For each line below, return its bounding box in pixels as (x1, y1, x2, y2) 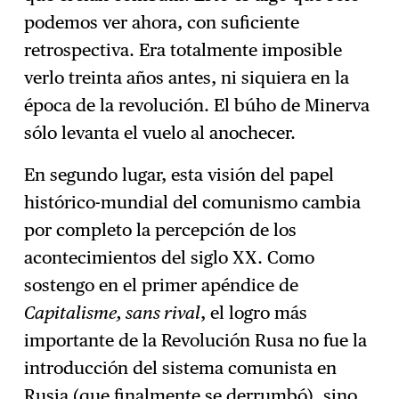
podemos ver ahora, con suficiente (24, 12, 300, 34)
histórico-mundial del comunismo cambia (24, 191, 362, 214)
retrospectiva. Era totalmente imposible (24, 39, 343, 61)
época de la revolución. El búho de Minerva (24, 94, 370, 117)
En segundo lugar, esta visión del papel (24, 164, 335, 186)
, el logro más (200, 302, 308, 324)
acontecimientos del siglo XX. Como (24, 247, 315, 269)
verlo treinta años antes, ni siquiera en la (24, 67, 350, 89)
